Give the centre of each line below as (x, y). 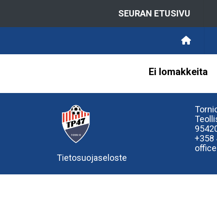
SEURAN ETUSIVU (154, 13)
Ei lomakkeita (178, 72)
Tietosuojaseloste (92, 158)
